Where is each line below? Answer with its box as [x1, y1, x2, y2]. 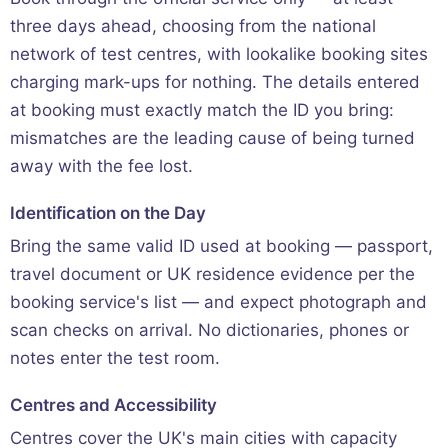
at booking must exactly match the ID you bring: [10, 100, 394, 121]
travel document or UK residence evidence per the [10, 264, 415, 285]
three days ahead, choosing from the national [10, 16, 376, 37]
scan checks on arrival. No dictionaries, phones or [10, 320, 409, 341]
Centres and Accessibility [10, 395, 217, 416]
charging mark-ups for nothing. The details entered [10, 72, 420, 93]
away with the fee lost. [10, 156, 193, 177]
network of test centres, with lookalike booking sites [10, 44, 428, 65]
